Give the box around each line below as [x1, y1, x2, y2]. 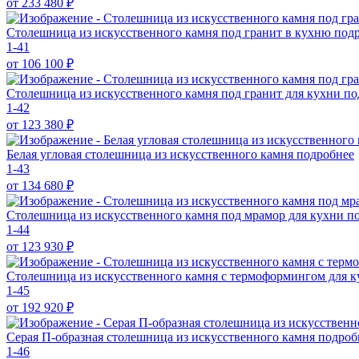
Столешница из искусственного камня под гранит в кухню [6, 25, 334, 39]
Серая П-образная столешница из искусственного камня [6, 329, 318, 344]
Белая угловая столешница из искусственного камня [6, 147, 296, 161]
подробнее [296, 147, 354, 161]
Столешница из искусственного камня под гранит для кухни [6, 86, 344, 100]
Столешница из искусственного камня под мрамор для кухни [6, 208, 347, 222]
